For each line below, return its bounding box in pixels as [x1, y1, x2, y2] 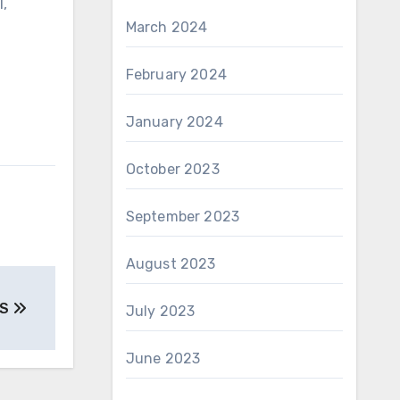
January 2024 [125, 113, 223, 130]
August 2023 [125, 255, 216, 272]
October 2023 [125, 161, 220, 178]
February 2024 [125, 66, 228, 83]
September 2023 [125, 208, 240, 225]
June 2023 [125, 350, 201, 367]
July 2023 [125, 303, 196, 320]
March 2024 [125, 19, 208, 36]
